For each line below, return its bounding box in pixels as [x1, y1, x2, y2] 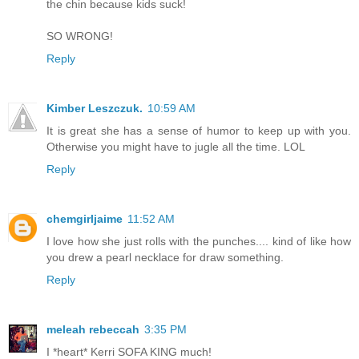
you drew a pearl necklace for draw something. [46, 251, 284, 264]
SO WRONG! [46, 30, 113, 43]
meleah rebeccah [46, 323, 139, 337]
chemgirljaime [46, 212, 123, 226]
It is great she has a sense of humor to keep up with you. [46, 124, 351, 138]
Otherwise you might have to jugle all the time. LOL [46, 140, 305, 154]
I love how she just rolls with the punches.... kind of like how [46, 235, 351, 248]
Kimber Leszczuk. [46, 102, 143, 115]
